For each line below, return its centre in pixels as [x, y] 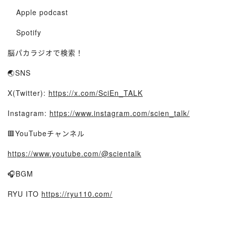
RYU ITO [24, 194]
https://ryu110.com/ [77, 194]
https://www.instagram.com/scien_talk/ [120, 113]
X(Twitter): [28, 93]
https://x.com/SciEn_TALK [96, 93]
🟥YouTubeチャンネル [46, 133]
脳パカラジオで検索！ [45, 52]
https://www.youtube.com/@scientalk [74, 153]
